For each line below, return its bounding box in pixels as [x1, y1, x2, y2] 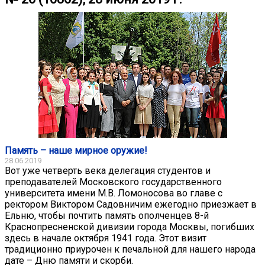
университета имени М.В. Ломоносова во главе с [5, 187, 222, 199]
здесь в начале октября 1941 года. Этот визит [5, 232, 206, 244]
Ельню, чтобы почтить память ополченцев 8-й [5, 209, 209, 221]
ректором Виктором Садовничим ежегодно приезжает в [5, 198, 257, 210]
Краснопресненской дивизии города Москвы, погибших [5, 221, 254, 232]
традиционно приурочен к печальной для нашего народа [5, 243, 256, 255]
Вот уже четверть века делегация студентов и [5, 164, 211, 176]
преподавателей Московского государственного [5, 176, 222, 188]
